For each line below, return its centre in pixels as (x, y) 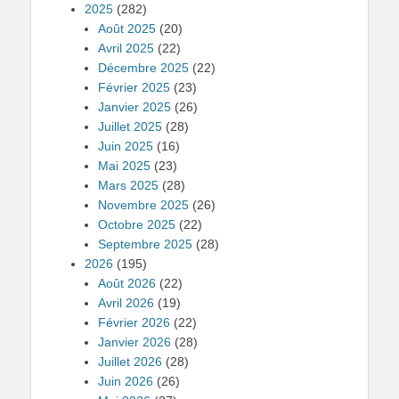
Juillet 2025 (130, 126)
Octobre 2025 (137, 224)
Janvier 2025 (134, 107)
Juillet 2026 (130, 362)
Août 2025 (127, 28)
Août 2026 (127, 283)
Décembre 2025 (143, 68)
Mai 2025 (124, 166)
